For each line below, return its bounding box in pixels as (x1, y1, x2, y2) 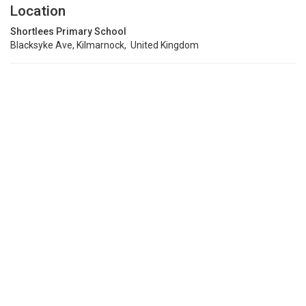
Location (10, 3, 66, 19)
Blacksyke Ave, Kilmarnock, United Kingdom (10, 40, 199, 51)
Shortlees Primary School (10, 26, 126, 37)
